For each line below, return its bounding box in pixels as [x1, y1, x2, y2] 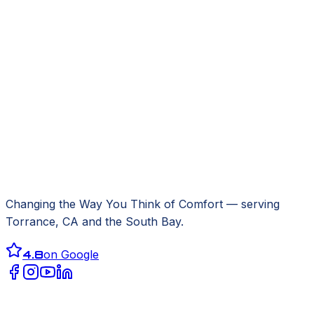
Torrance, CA [6, 214, 78, 228]
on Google [43, 247, 99, 261]
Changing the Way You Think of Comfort [6, 196, 223, 211]
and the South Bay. [78, 214, 184, 228]
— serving [223, 196, 280, 211]
